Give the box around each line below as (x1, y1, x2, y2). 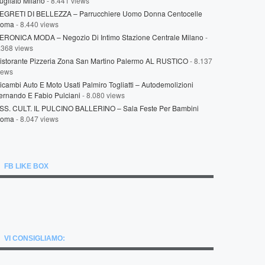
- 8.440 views (14, 19, 59, 29)
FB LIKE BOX (4, 162, 49, 170)
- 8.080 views (80, 90, 125, 100)
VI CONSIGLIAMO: (4, 234, 65, 243)
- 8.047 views (14, 114, 59, 124)
